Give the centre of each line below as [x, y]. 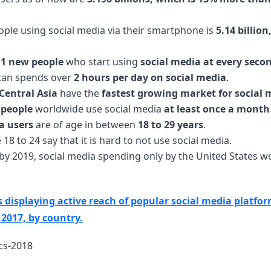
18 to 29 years [170, 125]
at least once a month [217, 109]
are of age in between [85, 125]
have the [79, 93]
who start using [102, 62]
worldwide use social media [98, 109]
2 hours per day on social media [150, 77]
